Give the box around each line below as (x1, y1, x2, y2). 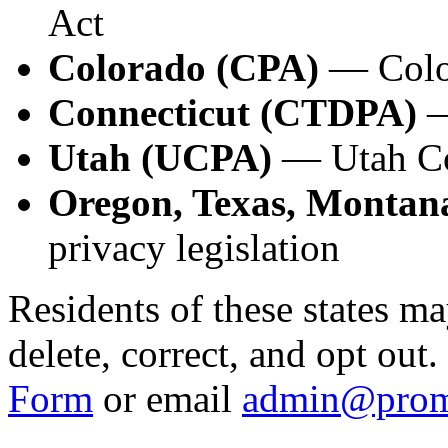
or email (93, 376, 242, 420)
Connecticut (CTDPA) (48, 90, 417, 134)
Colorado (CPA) (48, 45, 319, 89)
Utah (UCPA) (48, 135, 272, 179)
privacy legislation (48, 225, 340, 269)
